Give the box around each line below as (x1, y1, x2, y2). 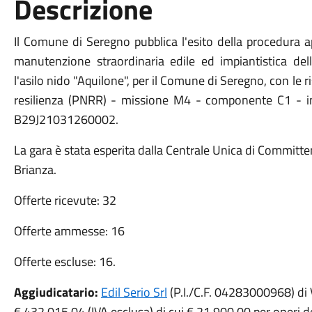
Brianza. (13, 160, 56, 179)
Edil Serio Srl (100, 283, 167, 302)
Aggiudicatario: (13, 283, 98, 302)
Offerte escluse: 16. (13, 252, 116, 271)
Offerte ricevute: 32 (13, 191, 116, 210)
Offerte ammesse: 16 (13, 221, 125, 240)
